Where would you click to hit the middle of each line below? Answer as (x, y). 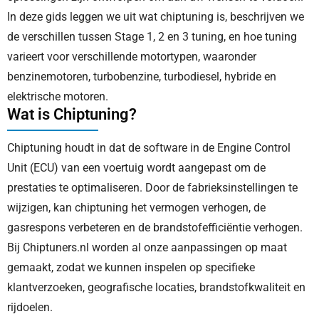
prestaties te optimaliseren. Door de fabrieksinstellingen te (152, 188)
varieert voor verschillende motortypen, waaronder (132, 57)
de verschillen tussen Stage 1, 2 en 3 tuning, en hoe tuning (152, 37)
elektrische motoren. (58, 96)
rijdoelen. (30, 307)
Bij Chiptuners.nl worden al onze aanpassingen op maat (147, 247)
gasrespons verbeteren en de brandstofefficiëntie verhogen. (155, 228)
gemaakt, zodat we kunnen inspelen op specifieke (131, 267)
